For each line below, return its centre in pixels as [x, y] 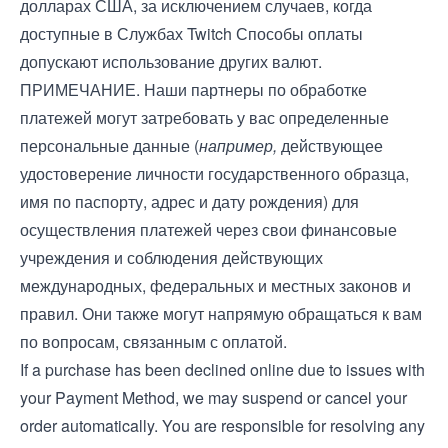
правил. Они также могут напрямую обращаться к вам [221, 313]
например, [238, 145]
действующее [330, 145]
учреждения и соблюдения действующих [171, 257]
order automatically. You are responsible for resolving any [222, 425]
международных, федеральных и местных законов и [215, 285]
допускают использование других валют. [171, 61]
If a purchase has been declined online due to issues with [222, 369]
